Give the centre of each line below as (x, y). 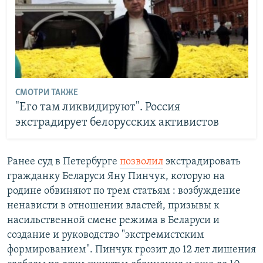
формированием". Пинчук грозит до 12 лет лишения (131, 249)
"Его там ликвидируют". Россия (97, 108)
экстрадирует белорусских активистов (117, 123)
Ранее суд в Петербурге (63, 161)
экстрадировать (202, 161)
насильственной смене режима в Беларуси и (113, 220)
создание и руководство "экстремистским (106, 235)
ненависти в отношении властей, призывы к (113, 205)
